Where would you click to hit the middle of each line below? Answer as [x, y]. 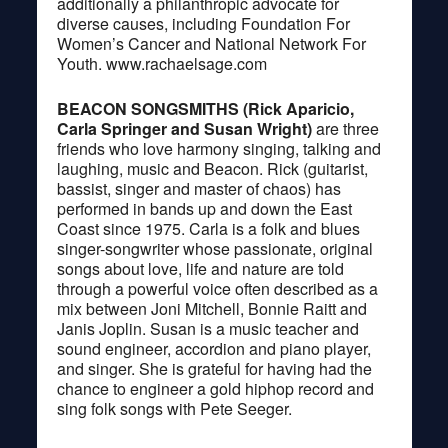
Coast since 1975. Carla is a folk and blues [208, 228]
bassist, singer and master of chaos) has [198, 188]
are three [347, 128]
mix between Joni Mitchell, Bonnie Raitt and [211, 308]
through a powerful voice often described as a [217, 288]
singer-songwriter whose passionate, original [214, 248]
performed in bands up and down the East [204, 208]
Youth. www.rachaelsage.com [161, 63]
